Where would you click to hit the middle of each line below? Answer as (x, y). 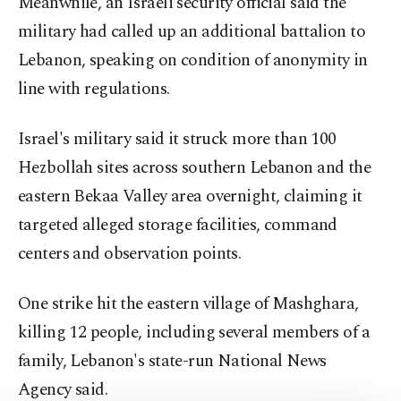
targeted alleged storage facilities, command (178, 226)
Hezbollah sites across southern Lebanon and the (195, 168)
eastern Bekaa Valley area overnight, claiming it (190, 197)
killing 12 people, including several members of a (194, 333)
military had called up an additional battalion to (192, 32)
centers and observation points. (130, 254)
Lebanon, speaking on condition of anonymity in (193, 61)
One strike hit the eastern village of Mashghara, (188, 304)
